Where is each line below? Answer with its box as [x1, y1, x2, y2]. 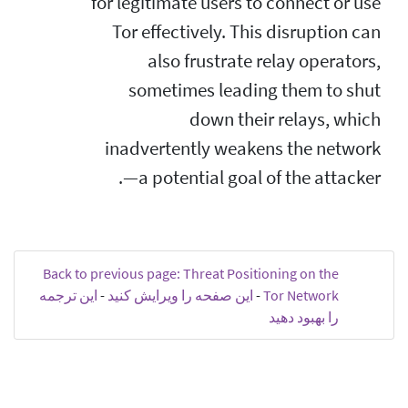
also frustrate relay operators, [148, 48, 381, 73]
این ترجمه [39, 285, 97, 304]
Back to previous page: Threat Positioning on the [43, 263, 339, 282]
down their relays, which [189, 107, 381, 131]
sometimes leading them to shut [128, 77, 381, 102]
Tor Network [263, 285, 339, 304]
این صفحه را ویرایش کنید [107, 285, 253, 304]
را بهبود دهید [269, 307, 339, 326]
